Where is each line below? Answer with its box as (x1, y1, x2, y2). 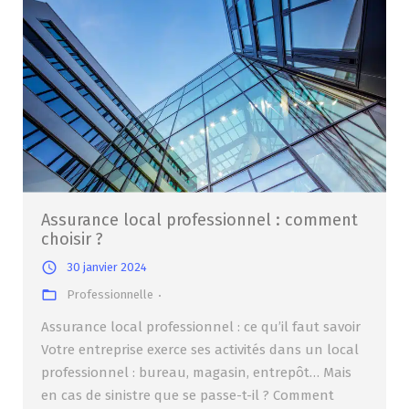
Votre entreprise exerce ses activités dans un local (41, 341, 359, 358)
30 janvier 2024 (67, 259, 147, 274)
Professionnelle (67, 287, 153, 301)
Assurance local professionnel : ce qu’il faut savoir (41, 318, 361, 335)
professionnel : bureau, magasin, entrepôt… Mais (41, 363, 351, 381)
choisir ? (41, 228, 103, 249)
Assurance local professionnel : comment (41, 209, 358, 230)
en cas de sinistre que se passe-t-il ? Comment (41, 386, 334, 404)
